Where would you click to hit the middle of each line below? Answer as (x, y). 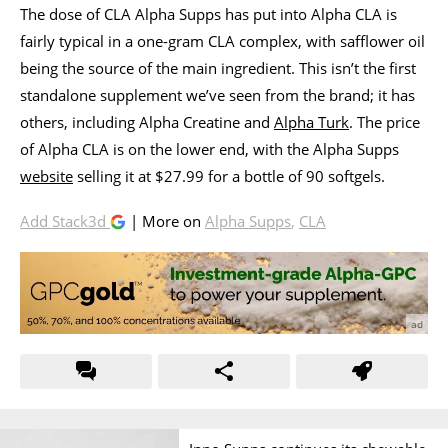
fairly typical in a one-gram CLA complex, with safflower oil (222, 40)
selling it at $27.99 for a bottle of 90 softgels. (229, 175)
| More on (165, 220)
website (46, 175)
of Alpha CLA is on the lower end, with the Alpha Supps (209, 148)
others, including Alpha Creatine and (147, 121)
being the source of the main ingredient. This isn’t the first (218, 67)
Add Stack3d (65, 220)
